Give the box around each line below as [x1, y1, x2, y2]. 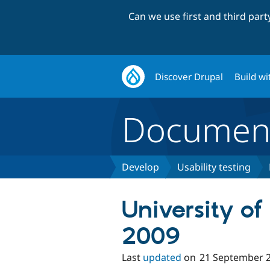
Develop [122, 160, 159, 174]
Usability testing [177, 160, 251, 174]
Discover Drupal [155, 70, 224, 83]
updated [143, 251, 181, 265]
